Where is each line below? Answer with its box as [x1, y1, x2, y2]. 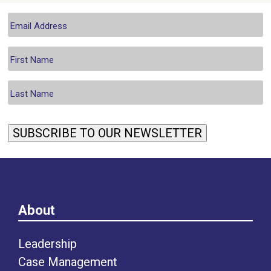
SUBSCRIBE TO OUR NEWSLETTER [13, 126, 203, 140]
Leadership [18, 237, 77, 251]
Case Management [18, 255, 117, 269]
